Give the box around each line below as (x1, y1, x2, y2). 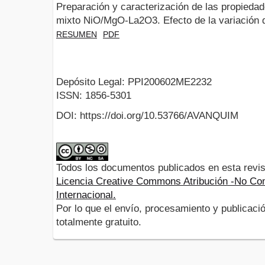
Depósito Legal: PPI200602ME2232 (56, 76, 212, 88)
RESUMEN (56, 29, 97, 39)
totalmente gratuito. (56, 216, 141, 228)
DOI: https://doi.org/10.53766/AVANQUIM (56, 110, 238, 122)
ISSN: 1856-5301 (56, 90, 131, 102)
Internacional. (56, 189, 116, 201)
